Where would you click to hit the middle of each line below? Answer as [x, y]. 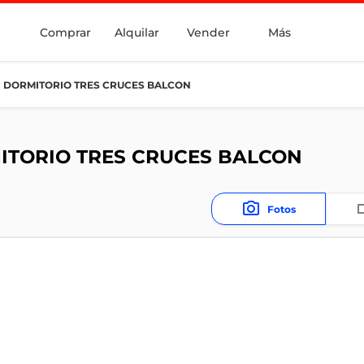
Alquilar [136, 32]
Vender [208, 32]
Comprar [65, 32]
